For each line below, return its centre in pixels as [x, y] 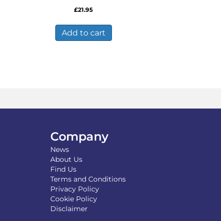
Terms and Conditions [88, 179]
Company [79, 136]
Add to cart [83, 33]
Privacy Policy [75, 189]
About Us [66, 159]
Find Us [63, 169]
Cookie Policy [74, 199]
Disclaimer [69, 208]
